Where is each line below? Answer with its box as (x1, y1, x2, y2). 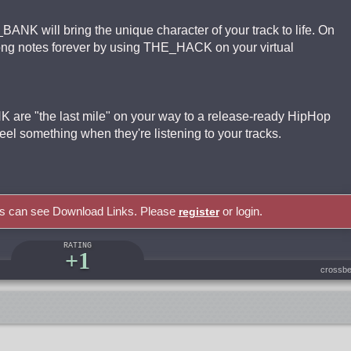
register (178, 205, 219, 218)
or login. (219, 204, 262, 218)
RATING (63, 241, 92, 250)
